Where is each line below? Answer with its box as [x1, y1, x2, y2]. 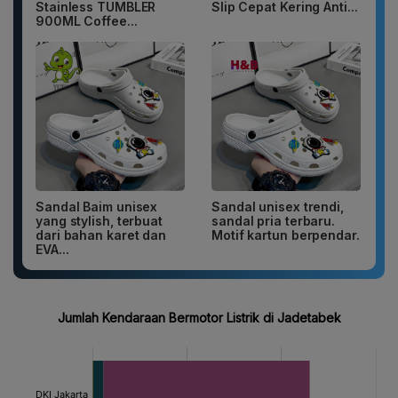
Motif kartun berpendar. [211, 227, 360, 243]
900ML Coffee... [36, 13, 138, 29]
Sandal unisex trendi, [211, 199, 344, 215]
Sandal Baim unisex [36, 199, 158, 215]
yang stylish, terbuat [36, 213, 163, 229]
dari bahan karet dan [36, 227, 166, 243]
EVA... [36, 242, 69, 258]
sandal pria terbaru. [211, 213, 336, 229]
